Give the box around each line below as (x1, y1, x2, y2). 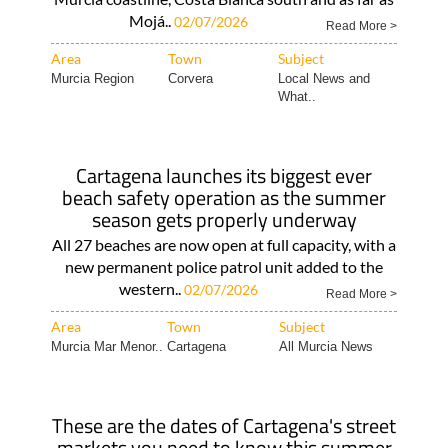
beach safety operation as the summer (62, 182, 386, 213)
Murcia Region (50, 71, 134, 86)
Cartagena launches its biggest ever (76, 160, 372, 191)
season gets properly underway (91, 204, 357, 235)
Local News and (277, 71, 370, 86)
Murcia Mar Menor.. (50, 339, 163, 354)
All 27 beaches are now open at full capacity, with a (52, 235, 396, 254)
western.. (119, 279, 184, 298)
